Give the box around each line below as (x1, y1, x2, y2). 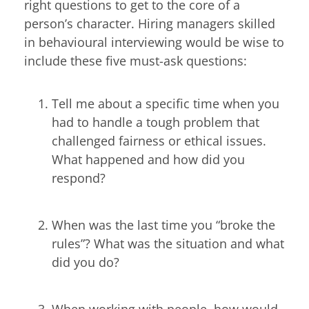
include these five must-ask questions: (24, 52, 247, 70)
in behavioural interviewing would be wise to (24, 34, 284, 51)
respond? (52, 169, 106, 186)
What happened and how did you (52, 150, 245, 168)
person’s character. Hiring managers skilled (24, 15, 275, 32)
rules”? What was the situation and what (52, 235, 284, 252)
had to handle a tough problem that (52, 113, 259, 130)
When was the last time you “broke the (52, 216, 275, 233)
